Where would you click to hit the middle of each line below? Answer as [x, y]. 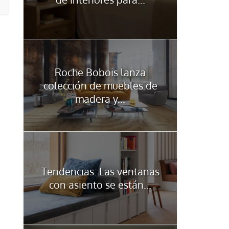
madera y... [100, 98]
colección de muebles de [100, 85]
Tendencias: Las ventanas [100, 171]
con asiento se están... [100, 184]
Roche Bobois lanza [100, 72]
